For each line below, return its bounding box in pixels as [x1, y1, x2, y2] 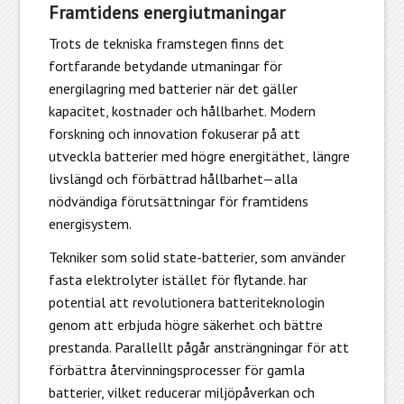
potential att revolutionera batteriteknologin [48, 292, 325, 311]
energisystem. [48, 214, 132, 233]
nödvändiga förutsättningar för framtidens [48, 191, 308, 210]
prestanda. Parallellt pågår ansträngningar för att [48, 337, 349, 356]
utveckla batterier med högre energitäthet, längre [48, 146, 350, 165]
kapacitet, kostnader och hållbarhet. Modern [48, 101, 316, 120]
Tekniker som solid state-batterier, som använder [48, 247, 345, 266]
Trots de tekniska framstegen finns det [48, 33, 284, 52]
